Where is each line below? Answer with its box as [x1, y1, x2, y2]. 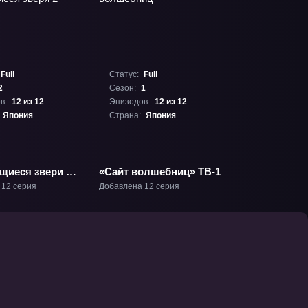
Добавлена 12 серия [99, 181, 179, 192]
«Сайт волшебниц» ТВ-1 [99, 166, 221, 178]
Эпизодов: [109, 97, 150, 107]
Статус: [109, 69, 139, 80]
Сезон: [109, 83, 136, 93]
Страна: [109, 111, 141, 121]
